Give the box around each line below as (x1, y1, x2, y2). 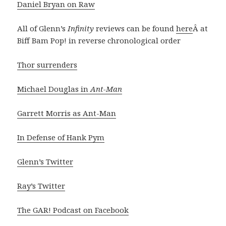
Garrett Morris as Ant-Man (17, 107, 117, 118)
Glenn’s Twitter (17, 156, 74, 166)
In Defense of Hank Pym (17, 132, 105, 142)
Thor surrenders (17, 59, 78, 70)
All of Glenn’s (17, 23, 68, 33)
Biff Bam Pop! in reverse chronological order (17, 35, 181, 45)
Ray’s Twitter (17, 180, 66, 191)
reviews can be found (94, 23, 177, 33)
